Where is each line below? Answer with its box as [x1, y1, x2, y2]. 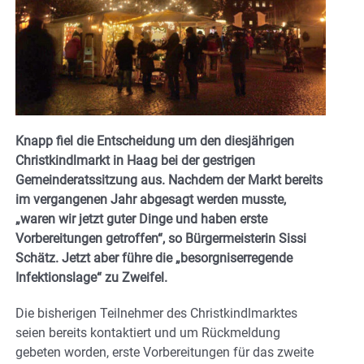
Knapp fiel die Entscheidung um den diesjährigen [15, 133, 294, 149]
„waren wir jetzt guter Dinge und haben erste [15, 211, 267, 227]
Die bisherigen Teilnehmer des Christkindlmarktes [15, 305, 297, 322]
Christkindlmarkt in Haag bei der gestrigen [15, 153, 255, 169]
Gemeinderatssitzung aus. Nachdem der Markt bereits [15, 172, 323, 188]
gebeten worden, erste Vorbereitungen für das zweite [15, 344, 314, 361]
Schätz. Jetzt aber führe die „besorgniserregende [15, 250, 292, 266]
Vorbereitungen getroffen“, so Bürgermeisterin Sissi [15, 231, 306, 247]
